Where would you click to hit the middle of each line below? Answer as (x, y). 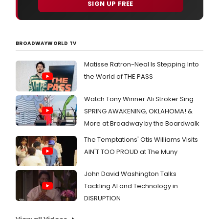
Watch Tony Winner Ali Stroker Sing (139, 99)
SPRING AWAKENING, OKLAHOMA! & (138, 111)
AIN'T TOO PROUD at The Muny (131, 152)
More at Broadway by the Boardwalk (142, 123)
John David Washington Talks (130, 174)
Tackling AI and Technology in (131, 186)
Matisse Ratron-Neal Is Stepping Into (142, 65)
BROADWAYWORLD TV (46, 44)
